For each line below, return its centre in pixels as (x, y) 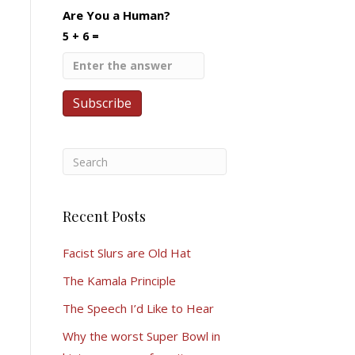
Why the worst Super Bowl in (141, 336)
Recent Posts (104, 216)
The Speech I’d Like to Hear (138, 308)
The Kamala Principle (119, 281)
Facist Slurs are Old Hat (126, 253)
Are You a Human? (116, 15)
